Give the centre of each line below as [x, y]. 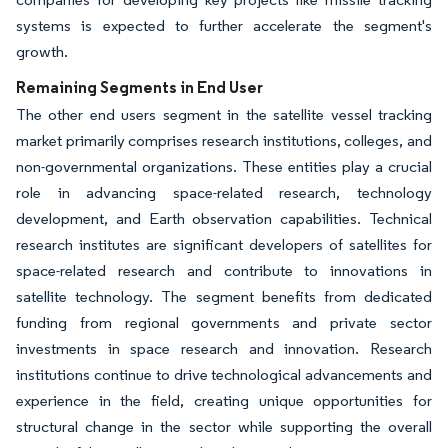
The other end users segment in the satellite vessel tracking [224, 115]
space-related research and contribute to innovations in [224, 271]
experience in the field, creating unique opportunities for [224, 401]
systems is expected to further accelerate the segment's [224, 26]
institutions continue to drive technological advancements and [224, 375]
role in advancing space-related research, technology [224, 193]
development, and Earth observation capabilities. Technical [224, 219]
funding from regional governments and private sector [224, 323]
